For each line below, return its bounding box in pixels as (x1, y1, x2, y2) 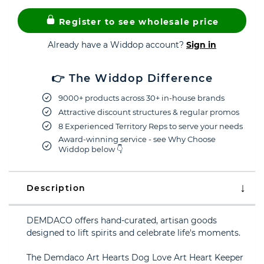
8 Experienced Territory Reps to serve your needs (58, 121, 243, 131)
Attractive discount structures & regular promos (58, 107, 239, 117)
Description (27, 183, 86, 193)
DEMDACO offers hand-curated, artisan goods (27, 215, 217, 226)
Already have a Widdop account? (48, 39, 186, 50)
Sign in (186, 39, 216, 50)
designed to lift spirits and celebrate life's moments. (27, 227, 240, 238)
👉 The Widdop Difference (51, 72, 213, 85)
